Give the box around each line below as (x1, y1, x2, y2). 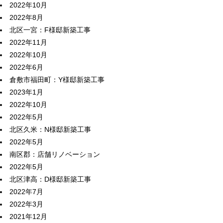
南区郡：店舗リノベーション (9, 150, 100, 158)
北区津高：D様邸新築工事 (9, 175, 91, 183)
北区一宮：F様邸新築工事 (9, 26, 91, 34)
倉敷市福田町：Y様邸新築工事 (9, 76, 105, 84)
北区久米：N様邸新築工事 (9, 125, 91, 133)
